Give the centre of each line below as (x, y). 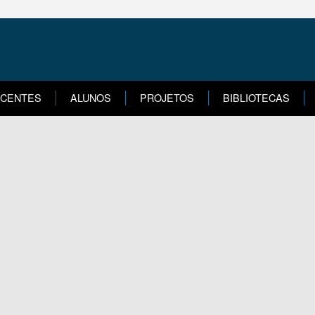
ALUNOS (91, 97)
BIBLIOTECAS (256, 97)
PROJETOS (167, 97)
